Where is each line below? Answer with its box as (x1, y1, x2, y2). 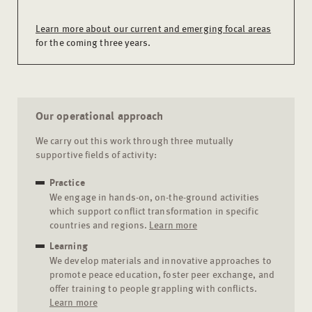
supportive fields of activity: (36, 147, 157, 162)
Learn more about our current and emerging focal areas (36, 21, 272, 36)
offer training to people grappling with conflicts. (49, 281, 257, 295)
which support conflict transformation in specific (49, 203, 258, 218)
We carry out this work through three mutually (36, 133, 234, 148)
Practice (49, 175, 85, 190)
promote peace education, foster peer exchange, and (49, 267, 274, 281)
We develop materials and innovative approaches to (49, 253, 272, 267)
